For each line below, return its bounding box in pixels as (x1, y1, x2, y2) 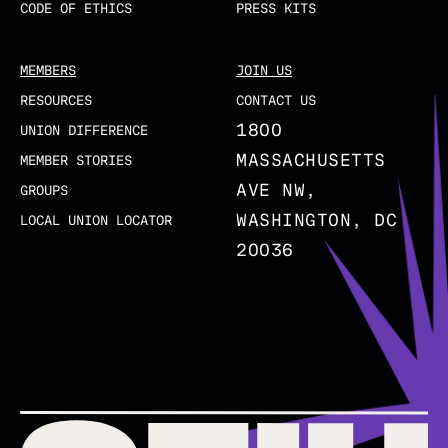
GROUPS (20, 182, 68, 199)
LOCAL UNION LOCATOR (20, 212, 172, 229)
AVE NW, (236, 180, 317, 201)
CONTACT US (236, 92, 316, 109)
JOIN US (236, 62, 292, 79)
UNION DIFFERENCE (20, 122, 148, 139)
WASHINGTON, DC (236, 210, 397, 231)
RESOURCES (20, 92, 92, 109)
